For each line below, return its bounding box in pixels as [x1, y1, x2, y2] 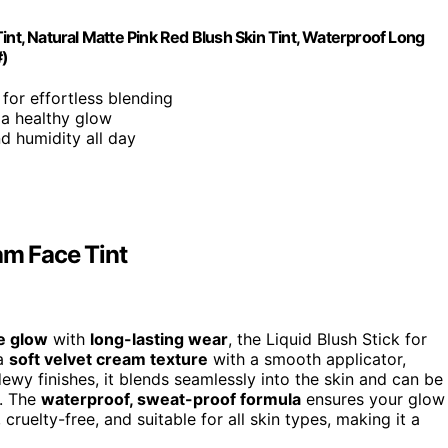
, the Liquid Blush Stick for [228, 329, 427, 350]
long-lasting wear [90, 329, 228, 350]
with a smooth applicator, [208, 349, 406, 370]
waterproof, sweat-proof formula [41, 389, 301, 410]
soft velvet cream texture [9, 349, 208, 370]
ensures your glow [301, 389, 445, 410]
